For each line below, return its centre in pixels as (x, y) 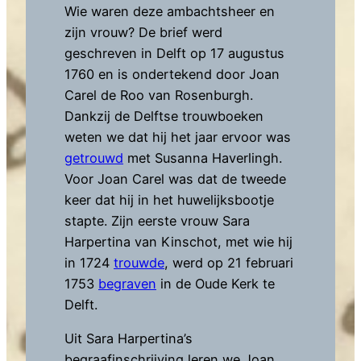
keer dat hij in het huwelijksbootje (169, 200)
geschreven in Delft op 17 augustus (174, 54)
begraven (127, 284)
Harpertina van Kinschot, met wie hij (178, 242)
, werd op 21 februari (229, 263)
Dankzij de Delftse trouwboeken (164, 116)
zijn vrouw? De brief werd (143, 33)
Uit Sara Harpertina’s (129, 339)
